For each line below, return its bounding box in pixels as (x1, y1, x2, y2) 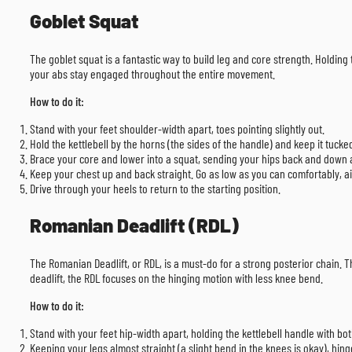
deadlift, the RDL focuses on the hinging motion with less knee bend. (30, 270, 323, 286)
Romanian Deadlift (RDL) (30, 214, 239, 237)
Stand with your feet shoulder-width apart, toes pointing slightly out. (30, 121, 324, 137)
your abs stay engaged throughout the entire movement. (30, 66, 275, 82)
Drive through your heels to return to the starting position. (30, 181, 280, 196)
